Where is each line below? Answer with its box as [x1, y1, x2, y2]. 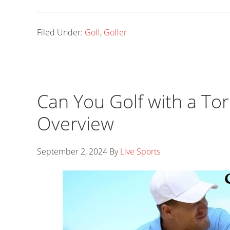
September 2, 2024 [37, 146, 107, 157]
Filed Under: [37, 27, 85, 38]
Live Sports [120, 146, 160, 157]
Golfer [104, 27, 127, 38]
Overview [37, 111, 114, 136]
